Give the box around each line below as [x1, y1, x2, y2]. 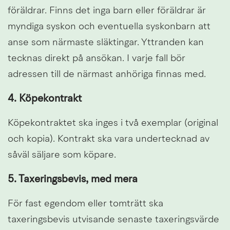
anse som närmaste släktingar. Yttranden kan [8, 37, 204, 48]
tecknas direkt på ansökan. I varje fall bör [8, 53, 185, 64]
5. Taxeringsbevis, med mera [8, 174, 138, 185]
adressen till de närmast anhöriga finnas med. [8, 69, 206, 80]
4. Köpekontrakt [8, 93, 82, 104]
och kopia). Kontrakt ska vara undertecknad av [8, 134, 209, 144]
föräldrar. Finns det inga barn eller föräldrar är [8, 6, 206, 16]
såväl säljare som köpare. [8, 150, 116, 160]
